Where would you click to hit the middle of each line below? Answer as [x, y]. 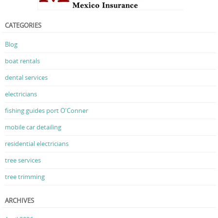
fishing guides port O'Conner [46, 111]
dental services [26, 78]
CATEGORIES [23, 26]
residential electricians [37, 144]
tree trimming [25, 177]
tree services [23, 160]
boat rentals [22, 61]
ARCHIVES [19, 201]
